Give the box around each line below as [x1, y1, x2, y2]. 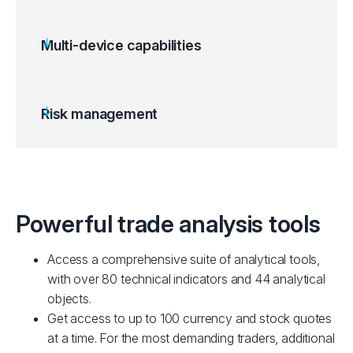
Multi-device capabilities [41, 37, 202, 54]
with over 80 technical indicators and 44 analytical [47, 271, 325, 287]
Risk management [41, 106, 158, 122]
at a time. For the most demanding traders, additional [47, 330, 335, 346]
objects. [47, 291, 91, 307]
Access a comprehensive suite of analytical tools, [47, 251, 321, 267]
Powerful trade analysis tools [16, 210, 321, 238]
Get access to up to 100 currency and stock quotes [47, 310, 333, 326]
